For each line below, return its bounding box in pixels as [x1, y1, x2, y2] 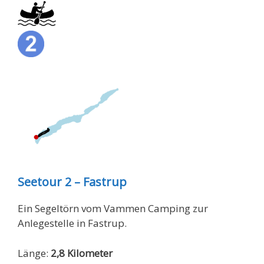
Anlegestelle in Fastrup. [18, 216, 127, 230]
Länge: [18, 246, 51, 260]
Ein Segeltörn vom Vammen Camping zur [18, 202, 208, 215]
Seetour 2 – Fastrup [18, 174, 127, 190]
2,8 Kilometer [51, 246, 113, 260]
